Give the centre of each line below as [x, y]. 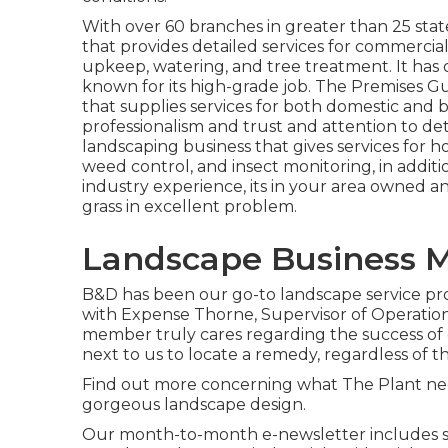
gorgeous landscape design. [194, 404]
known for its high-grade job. [198, 86]
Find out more [139, 384]
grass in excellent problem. [189, 206]
